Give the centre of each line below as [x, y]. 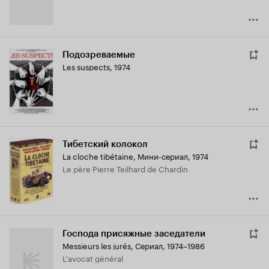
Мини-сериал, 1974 [173, 156]
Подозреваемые [99, 55]
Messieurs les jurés [97, 245]
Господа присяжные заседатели [134, 234]
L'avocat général [95, 258]
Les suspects [86, 66]
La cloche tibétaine [98, 156]
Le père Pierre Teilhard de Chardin [127, 168]
